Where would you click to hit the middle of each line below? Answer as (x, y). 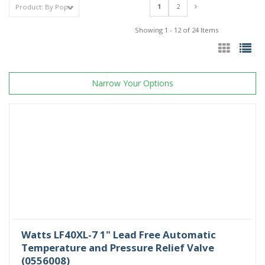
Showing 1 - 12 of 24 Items (177, 30)
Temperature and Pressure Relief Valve (118, 247)
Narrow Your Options (132, 83)
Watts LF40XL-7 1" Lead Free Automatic (119, 234)
